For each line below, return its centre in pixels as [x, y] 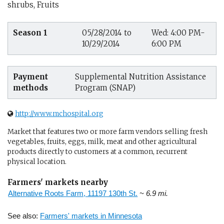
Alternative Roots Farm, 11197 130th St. [73, 193]
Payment [30, 77]
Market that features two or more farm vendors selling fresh [107, 131]
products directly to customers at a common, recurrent [97, 151]
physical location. [37, 161]
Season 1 [30, 32]
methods [30, 88]
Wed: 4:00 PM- [178, 32]
